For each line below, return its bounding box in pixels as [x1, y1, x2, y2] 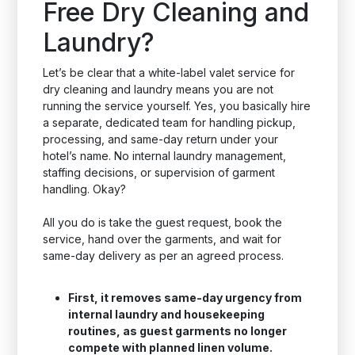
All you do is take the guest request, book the [43, 216, 283, 229]
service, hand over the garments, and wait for [43, 232, 282, 246]
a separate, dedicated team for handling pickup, [43, 116, 296, 129]
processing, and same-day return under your [43, 132, 279, 146]
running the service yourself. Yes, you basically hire [43, 99, 311, 113]
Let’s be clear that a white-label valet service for [43, 66, 296, 79]
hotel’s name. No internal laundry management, [43, 149, 287, 162]
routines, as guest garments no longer [68, 324, 288, 338]
